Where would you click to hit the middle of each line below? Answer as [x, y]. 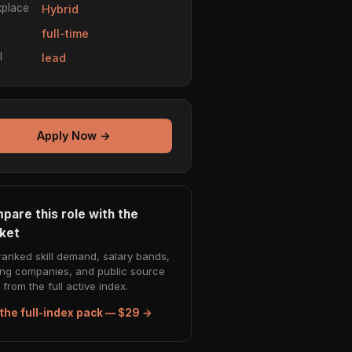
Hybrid [60, 9]
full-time [65, 33]
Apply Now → [74, 136]
